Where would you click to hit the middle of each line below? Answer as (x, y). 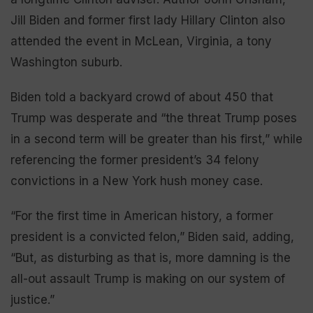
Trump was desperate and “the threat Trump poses (154, 118)
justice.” (32, 299)
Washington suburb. (66, 62)
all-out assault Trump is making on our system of (148, 278)
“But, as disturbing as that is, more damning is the (151, 257)
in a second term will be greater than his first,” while (156, 139)
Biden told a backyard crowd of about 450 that (142, 97)
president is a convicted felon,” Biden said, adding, (152, 236)
